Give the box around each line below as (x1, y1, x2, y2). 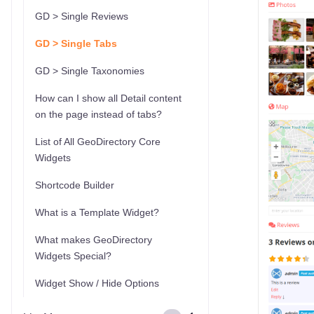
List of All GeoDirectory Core (35, 136, 161, 147)
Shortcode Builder (35, 179, 114, 191)
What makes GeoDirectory (35, 234, 152, 245)
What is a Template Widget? (35, 207, 159, 218)
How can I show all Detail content (35, 93, 182, 104)
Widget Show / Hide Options (35, 278, 159, 289)
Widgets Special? (35, 250, 111, 261)
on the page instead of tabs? (35, 109, 162, 120)
